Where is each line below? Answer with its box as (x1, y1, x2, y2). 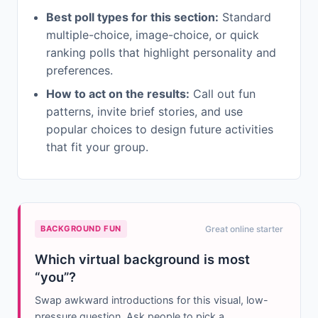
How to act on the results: (46, 87, 190, 102)
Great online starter (205, 224, 283, 235)
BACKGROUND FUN (40, 224, 121, 234)
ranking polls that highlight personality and (46, 45, 276, 60)
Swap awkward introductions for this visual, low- (35, 294, 268, 307)
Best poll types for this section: (46, 10, 219, 25)
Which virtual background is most (35, 251, 250, 268)
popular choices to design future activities (46, 122, 273, 137)
